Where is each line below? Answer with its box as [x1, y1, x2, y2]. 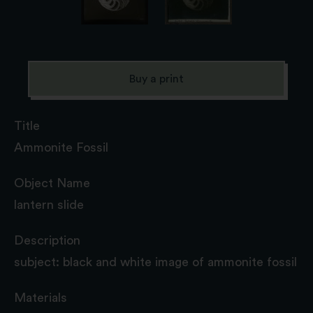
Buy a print [129, 73, 184, 85]
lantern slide [14, 198, 84, 211]
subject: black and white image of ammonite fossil [14, 255, 297, 268]
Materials [14, 291, 67, 304]
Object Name [14, 176, 90, 189]
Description [14, 233, 80, 247]
